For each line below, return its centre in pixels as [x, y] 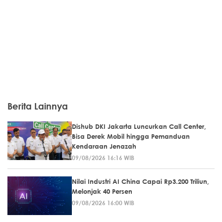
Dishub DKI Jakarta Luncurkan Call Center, [139, 126]
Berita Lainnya [38, 106]
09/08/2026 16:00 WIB [103, 203]
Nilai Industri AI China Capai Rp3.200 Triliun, [140, 181]
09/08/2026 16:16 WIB [103, 158]
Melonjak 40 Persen [102, 191]
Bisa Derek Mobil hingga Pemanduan [131, 136]
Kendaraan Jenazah [104, 146]
